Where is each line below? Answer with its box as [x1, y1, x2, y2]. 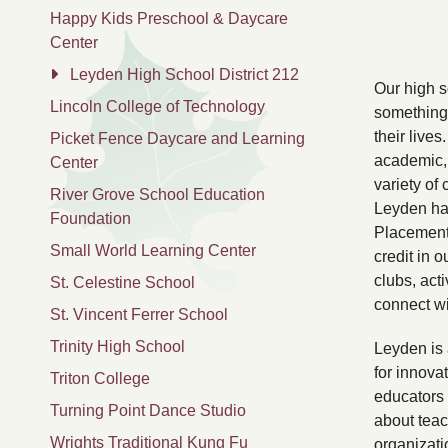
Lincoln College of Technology [50, 98, 265, 115]
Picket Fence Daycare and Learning [50, 130, 305, 147]
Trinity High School [50, 338, 185, 355]
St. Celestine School [50, 274, 195, 291]
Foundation [50, 210, 131, 227]
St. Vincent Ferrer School [50, 306, 228, 323]
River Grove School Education [50, 186, 265, 203]
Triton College [50, 370, 150, 387]
